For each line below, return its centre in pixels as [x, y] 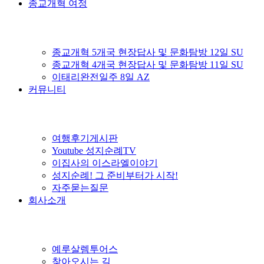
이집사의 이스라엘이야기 [105, 163]
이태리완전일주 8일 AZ [101, 77]
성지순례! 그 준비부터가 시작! [115, 175]
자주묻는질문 [80, 188]
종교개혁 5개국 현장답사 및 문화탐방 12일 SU [148, 52]
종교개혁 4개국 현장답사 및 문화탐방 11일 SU [148, 65]
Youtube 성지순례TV [94, 151]
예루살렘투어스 [85, 249]
